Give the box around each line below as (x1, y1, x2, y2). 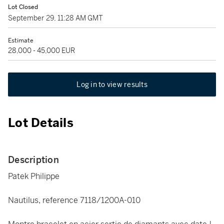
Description (8, 154, 59, 165)
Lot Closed (8, 3, 38, 11)
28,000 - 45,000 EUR (8, 46, 75, 55)
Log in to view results (76, 80, 147, 89)
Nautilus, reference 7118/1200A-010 (8, 195, 140, 205)
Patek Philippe (8, 171, 59, 181)
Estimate (8, 36, 33, 44)
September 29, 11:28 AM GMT (8, 13, 103, 22)
